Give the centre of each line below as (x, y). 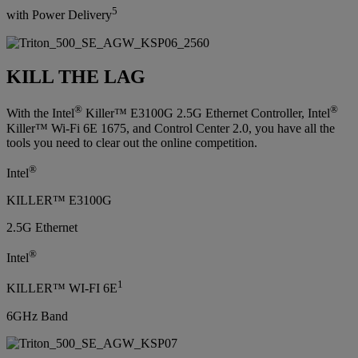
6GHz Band (37, 316)
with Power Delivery (59, 15)
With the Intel (40, 113)
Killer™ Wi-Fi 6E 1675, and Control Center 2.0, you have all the (171, 128)
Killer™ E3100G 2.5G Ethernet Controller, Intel (206, 113)
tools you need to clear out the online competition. (132, 142)
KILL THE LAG (76, 76)
